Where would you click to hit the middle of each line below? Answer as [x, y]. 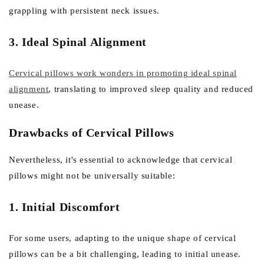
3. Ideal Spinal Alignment [78, 42]
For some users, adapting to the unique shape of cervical [123, 238]
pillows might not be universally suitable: [92, 175]
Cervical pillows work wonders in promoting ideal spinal [123, 73]
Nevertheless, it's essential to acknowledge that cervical [121, 159]
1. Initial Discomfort [65, 207]
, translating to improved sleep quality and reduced [151, 89]
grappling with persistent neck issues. [84, 10]
